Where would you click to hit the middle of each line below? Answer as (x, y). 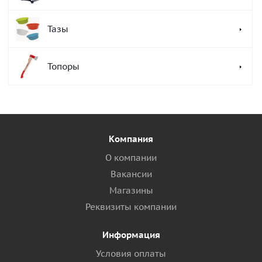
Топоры (63, 66)
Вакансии (131, 174)
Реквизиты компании (131, 207)
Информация (131, 235)
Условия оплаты (131, 254)
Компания (131, 139)
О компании (131, 158)
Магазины (131, 190)
